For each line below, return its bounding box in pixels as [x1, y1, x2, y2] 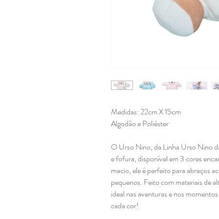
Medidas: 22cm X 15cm [111, 106, 182, 117]
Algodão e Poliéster [111, 118, 169, 129]
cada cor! [111, 200, 139, 211]
